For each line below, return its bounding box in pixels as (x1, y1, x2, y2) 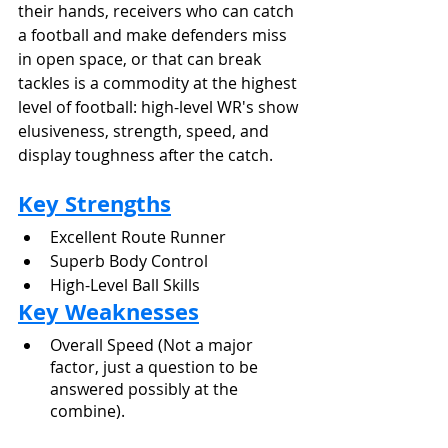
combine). (50, 399, 125, 422)
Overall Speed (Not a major (50, 333, 257, 356)
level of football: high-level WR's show (18, 95, 302, 118)
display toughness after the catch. (18, 143, 273, 166)
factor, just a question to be (50, 355, 262, 378)
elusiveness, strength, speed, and (18, 119, 273, 142)
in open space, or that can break (18, 47, 265, 70)
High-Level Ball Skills (50, 273, 200, 296)
